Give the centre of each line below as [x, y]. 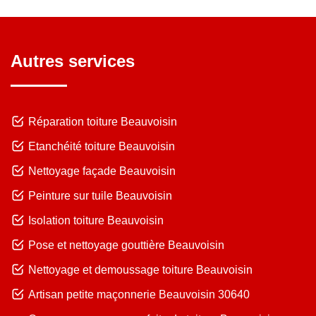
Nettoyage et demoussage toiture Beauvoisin [140, 269]
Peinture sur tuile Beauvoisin [100, 195]
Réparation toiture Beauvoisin [103, 121]
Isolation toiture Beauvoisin [96, 220]
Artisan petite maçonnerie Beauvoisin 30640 [139, 294]
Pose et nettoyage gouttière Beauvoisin [126, 245]
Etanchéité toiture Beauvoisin [102, 146]
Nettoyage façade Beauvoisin [102, 171]
